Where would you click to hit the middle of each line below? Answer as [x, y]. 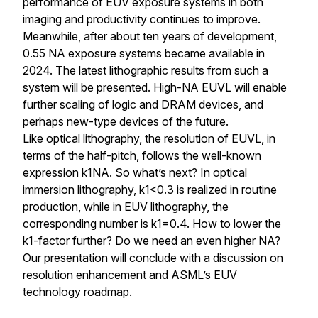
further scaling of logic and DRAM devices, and [143, 105]
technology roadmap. [77, 292]
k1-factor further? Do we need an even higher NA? [152, 241]
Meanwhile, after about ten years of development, [150, 37]
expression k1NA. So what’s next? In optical [135, 173]
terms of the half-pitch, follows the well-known [142, 156]
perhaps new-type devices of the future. [127, 122]
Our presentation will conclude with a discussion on [153, 258]
